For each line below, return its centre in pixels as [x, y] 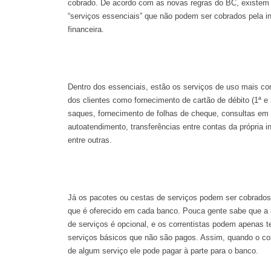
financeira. [86, 29]
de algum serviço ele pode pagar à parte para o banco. [163, 250]
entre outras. [90, 140]
